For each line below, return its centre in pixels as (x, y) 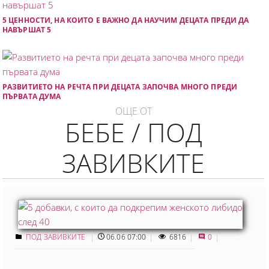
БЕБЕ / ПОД (133, 132)
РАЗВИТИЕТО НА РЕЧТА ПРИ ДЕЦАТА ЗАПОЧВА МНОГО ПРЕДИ (120, 86)
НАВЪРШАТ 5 (27, 29)
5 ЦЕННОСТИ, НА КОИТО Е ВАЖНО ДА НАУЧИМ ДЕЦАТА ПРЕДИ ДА (126, 20)
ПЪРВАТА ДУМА (32, 96)
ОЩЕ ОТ (133, 111)
